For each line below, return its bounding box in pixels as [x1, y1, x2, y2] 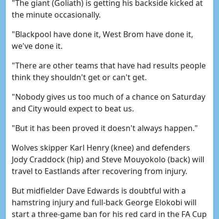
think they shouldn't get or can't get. [12, 72, 147, 83]
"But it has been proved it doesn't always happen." [12, 123, 198, 133]
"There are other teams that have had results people [12, 60, 206, 71]
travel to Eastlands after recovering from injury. [12, 166, 187, 176]
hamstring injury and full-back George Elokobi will [12, 197, 197, 208]
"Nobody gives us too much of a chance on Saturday [12, 91, 205, 102]
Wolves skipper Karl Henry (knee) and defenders [12, 142, 190, 153]
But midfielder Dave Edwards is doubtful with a [12, 185, 186, 196]
